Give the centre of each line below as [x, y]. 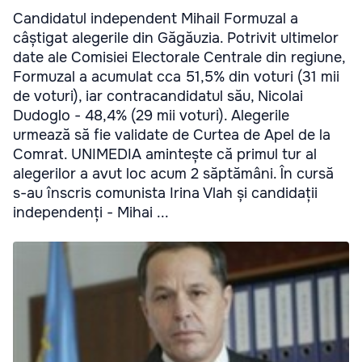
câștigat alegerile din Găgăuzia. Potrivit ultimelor [176, 38]
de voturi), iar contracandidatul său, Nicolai [158, 96]
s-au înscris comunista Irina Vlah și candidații [165, 193]
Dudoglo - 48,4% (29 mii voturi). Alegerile [151, 116]
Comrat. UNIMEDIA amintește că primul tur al [165, 154]
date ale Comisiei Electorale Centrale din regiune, [179, 57]
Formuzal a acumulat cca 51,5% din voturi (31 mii [176, 77]
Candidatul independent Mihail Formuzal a [156, 19]
